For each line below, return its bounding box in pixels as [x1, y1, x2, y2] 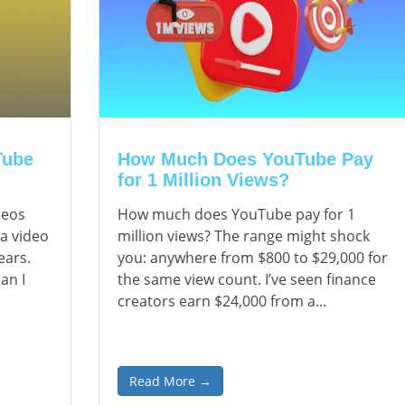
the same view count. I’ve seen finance [118, 269, 377, 289]
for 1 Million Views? [118, 170, 290, 190]
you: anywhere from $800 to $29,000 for [118, 248, 389, 268]
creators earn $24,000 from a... [118, 291, 327, 311]
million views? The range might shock [118, 226, 371, 246]
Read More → [129, 372, 212, 390]
